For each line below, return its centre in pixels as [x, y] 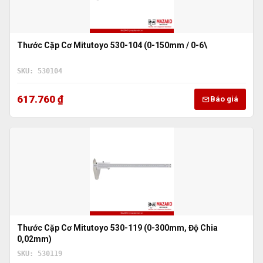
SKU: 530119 [40, 254]
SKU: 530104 [40, 71]
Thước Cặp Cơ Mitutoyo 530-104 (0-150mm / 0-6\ [112, 45]
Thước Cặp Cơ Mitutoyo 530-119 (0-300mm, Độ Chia [117, 228]
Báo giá [224, 99]
